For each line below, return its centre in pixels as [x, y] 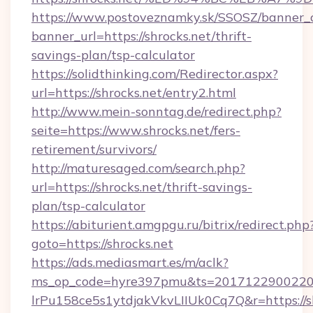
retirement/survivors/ [94, 149]
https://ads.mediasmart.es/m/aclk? [130, 262]
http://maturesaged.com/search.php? [138, 168]
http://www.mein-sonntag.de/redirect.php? [156, 111]
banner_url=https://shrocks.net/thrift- [141, 36]
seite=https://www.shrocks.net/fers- [136, 130]
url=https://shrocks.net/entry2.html [134, 93]
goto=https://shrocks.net [102, 243]
